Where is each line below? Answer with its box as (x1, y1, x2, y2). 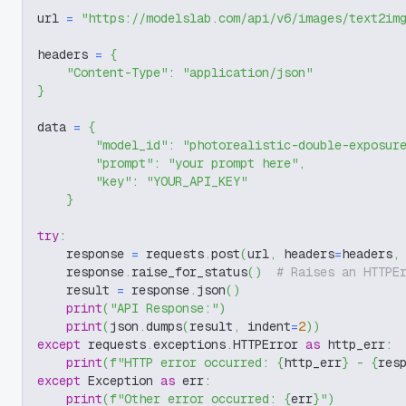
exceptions (153, 336, 226, 353)
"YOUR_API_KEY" (146, 173, 247, 189)
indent (240, 318, 291, 334)
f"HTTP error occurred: (110, 354, 276, 371)
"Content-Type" (66, 64, 168, 81)
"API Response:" (110, 300, 218, 316)
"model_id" (95, 137, 168, 153)
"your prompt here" (168, 155, 298, 171)
